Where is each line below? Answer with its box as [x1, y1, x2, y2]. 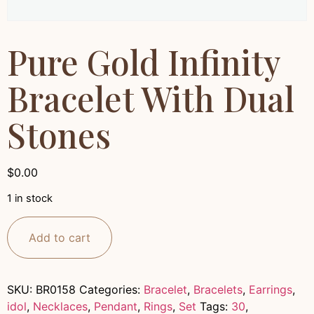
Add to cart [29, 230, 90, 245]
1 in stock [7, 192, 53, 205]
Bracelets [193, 282, 243, 296]
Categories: [79, 282, 144, 296]
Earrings [249, 282, 292, 296]
